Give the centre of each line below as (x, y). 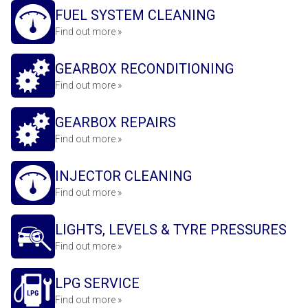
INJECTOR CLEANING (123, 176)
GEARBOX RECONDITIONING (144, 69)
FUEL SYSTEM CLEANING (135, 15)
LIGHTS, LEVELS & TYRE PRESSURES (171, 230)
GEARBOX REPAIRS (115, 122)
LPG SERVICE (97, 283)
